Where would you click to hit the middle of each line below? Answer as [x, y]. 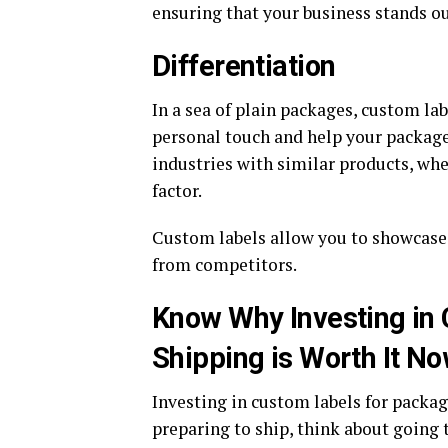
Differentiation [244, 66]
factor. [177, 191]
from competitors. [224, 265]
